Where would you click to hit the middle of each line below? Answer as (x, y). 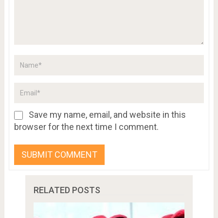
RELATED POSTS (67, 190)
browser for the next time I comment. (86, 127)
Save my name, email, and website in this (107, 115)
